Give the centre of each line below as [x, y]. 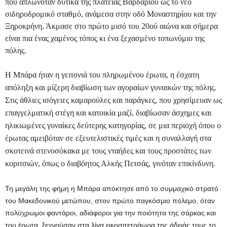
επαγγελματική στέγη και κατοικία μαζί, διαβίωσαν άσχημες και [108, 113]
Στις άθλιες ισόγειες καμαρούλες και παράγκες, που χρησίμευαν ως [113, 100]
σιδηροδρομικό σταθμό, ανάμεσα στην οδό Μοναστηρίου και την [111, 14]
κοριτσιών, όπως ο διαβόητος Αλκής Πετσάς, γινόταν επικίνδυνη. [110, 164]
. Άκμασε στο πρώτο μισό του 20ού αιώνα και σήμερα [130, 26]
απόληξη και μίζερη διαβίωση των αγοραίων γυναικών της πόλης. [111, 88]
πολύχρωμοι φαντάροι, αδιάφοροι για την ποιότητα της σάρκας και [110, 213]
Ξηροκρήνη [24, 26]
